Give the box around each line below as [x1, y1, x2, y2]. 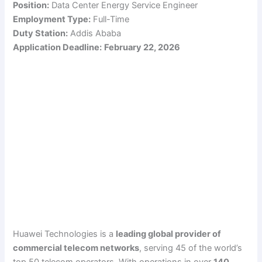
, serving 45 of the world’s [139, 243, 243, 254]
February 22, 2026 [104, 42, 181, 53]
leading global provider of [116, 229, 222, 240]
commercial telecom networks [13, 243, 140, 254]
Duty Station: [13, 27, 68, 39]
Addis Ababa [68, 27, 122, 39]
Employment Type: [13, 13, 91, 25]
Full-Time [91, 13, 130, 25]
